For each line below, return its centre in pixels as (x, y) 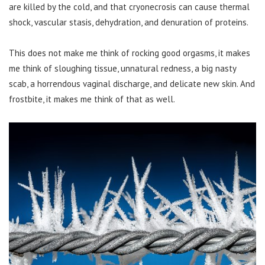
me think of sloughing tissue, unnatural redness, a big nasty (122, 68)
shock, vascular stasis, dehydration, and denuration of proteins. (129, 22)
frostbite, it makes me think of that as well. (92, 99)
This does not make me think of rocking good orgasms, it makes (130, 53)
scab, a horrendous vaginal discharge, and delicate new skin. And (132, 83)
